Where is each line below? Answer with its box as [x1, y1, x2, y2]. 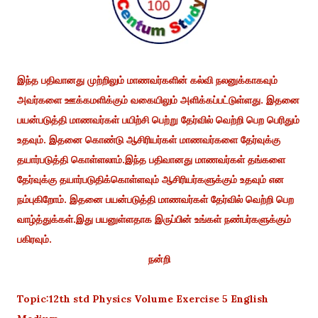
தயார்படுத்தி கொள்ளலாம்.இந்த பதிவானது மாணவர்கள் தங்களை [17, 153, 285, 166]
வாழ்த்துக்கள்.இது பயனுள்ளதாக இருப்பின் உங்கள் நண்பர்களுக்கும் [17, 212, 291, 226]
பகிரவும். [17, 232, 55, 246]
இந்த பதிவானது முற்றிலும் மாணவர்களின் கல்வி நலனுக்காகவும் [17, 73, 278, 87]
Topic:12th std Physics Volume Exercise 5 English [17, 292, 268, 305]
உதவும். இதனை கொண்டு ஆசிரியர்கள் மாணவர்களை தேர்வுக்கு [17, 133, 280, 146]
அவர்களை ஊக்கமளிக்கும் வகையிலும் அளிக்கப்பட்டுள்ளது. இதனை [17, 93, 300, 106]
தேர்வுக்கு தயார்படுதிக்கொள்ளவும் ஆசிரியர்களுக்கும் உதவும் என [17, 172, 284, 186]
